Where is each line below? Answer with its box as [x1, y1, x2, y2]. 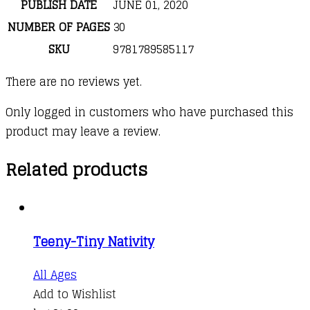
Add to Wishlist [33, 284, 116, 304]
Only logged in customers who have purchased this [6, 102, 293, 122]
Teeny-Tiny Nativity [33, 230, 154, 253]
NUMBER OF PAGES [8, 17, 110, 37]
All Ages [33, 264, 77, 284]
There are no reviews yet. [6, 71, 142, 91]
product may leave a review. [6, 121, 161, 141]
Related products [6, 154, 147, 185]
